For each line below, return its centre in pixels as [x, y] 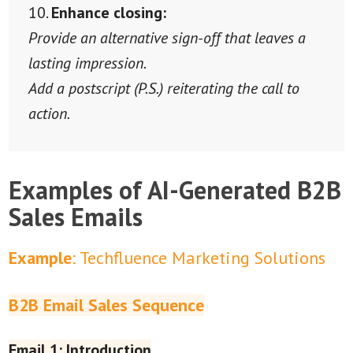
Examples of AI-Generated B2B [175, 190]
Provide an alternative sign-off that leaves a [167, 37]
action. [49, 113]
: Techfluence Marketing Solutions [199, 258]
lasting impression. [87, 63]
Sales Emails [76, 217]
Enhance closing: [108, 12]
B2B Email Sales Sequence [107, 305]
